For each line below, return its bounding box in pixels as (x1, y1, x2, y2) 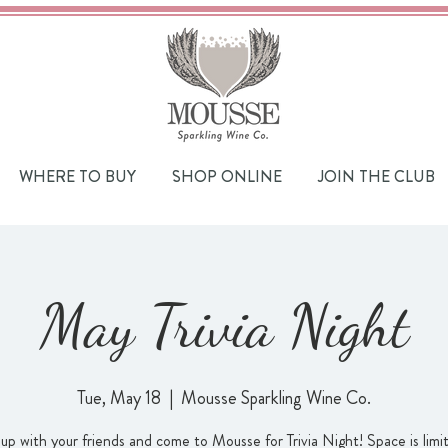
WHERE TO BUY (19, 165, 136, 188)
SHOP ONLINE (172, 165, 282, 188)
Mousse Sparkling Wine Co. (181, 385, 371, 411)
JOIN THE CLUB (317, 165, 435, 188)
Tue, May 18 (77, 385, 161, 411)
